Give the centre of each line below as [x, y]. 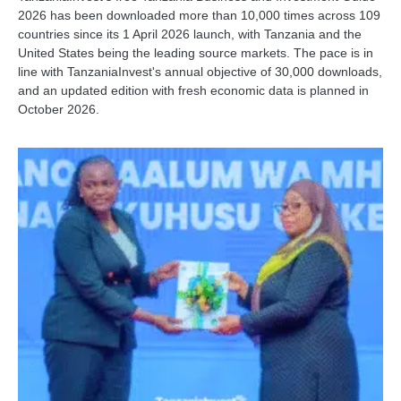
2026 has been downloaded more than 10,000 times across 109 [199, 16]
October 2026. [59, 110]
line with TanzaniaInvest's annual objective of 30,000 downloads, [200, 72]
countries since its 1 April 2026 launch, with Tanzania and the [190, 34]
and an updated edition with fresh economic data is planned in [193, 91]
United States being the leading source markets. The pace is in [196, 53]
